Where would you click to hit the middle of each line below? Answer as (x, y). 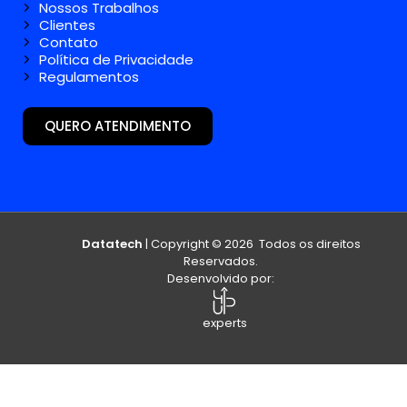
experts (224, 323)
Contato (69, 43)
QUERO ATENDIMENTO (118, 126)
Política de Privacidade (116, 60)
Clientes (67, 25)
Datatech (112, 244)
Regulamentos (89, 77)
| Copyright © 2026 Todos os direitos (251, 244)
